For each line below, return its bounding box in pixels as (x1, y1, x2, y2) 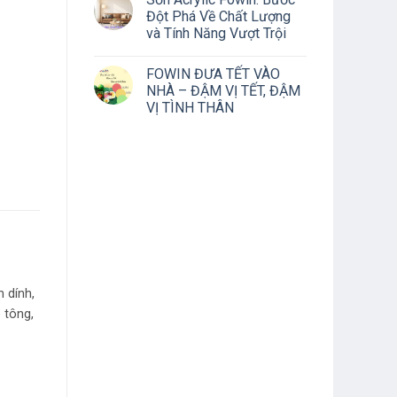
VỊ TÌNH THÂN (146, 98, 234, 116)
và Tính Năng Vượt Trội (146, 24, 286, 42)
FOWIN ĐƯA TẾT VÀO (146, 65, 280, 82)
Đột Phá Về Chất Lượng (146, 7, 291, 25)
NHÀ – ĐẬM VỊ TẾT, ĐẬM (146, 82, 300, 99)
